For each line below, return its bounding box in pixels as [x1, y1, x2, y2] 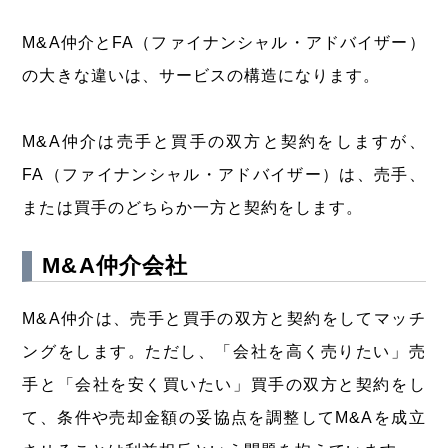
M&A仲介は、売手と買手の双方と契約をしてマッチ [22, 310, 426, 328]
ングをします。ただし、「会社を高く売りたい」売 [22, 343, 426, 361]
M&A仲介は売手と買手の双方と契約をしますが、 [22, 133, 426, 151]
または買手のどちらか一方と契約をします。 [22, 199, 364, 217]
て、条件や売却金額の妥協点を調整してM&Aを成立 [22, 409, 426, 427]
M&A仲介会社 [42, 253, 188, 279]
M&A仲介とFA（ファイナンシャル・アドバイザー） [22, 34, 426, 52]
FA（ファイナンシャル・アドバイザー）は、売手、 [22, 166, 426, 184]
